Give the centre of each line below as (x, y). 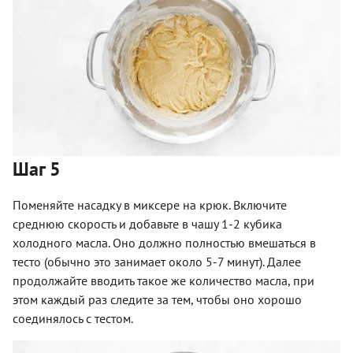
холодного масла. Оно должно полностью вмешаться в (164, 242)
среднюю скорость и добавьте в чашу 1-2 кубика (147, 223)
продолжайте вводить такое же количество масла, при (163, 280)
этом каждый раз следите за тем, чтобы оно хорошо (157, 299)
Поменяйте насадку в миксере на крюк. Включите (150, 204)
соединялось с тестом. (73, 318)
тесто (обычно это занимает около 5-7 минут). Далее (157, 261)
